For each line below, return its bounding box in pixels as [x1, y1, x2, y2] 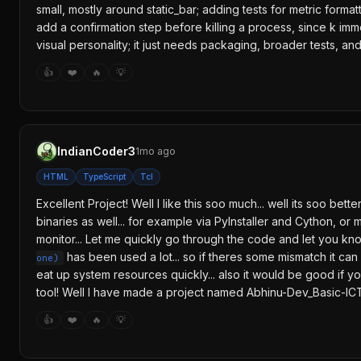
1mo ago [135, 145, 176, 157]
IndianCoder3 [57, 144, 135, 158]
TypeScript [83, 172, 126, 181]
